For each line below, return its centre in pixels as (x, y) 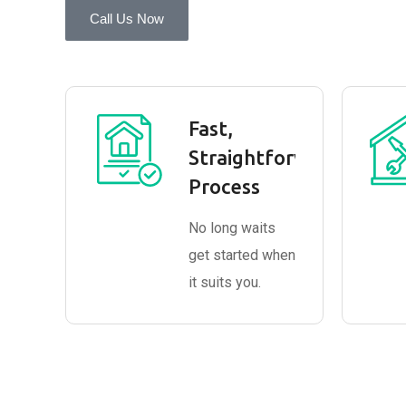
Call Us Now (127, 19)
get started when (242, 255)
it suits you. (225, 282)
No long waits (232, 228)
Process (224, 186)
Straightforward (264, 157)
